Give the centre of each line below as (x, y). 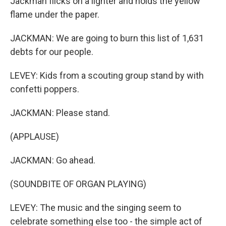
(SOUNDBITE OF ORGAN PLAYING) (78, 184)
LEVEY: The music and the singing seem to (96, 208)
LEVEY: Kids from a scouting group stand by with (107, 75)
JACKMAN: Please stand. (60, 113)
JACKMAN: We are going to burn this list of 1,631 (107, 38)
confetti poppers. (45, 89)
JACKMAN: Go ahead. (53, 160)
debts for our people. (52, 52)
